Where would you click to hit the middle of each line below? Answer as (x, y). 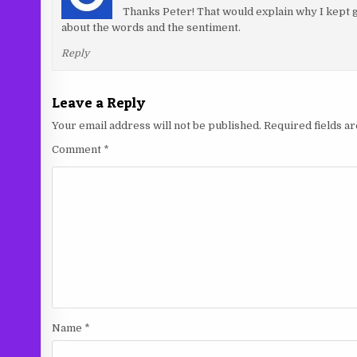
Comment (78, 149)
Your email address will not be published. (157, 125)
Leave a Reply (99, 102)
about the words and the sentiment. (151, 28)
